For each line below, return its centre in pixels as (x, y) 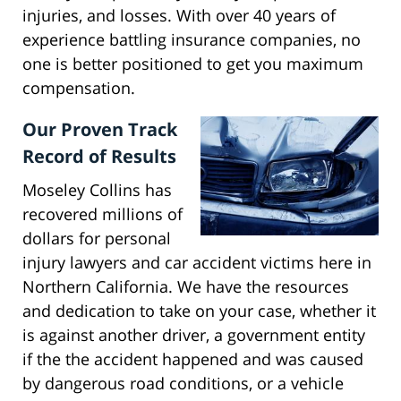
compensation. (79, 88)
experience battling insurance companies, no (192, 40)
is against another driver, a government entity (194, 335)
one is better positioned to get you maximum (193, 64)
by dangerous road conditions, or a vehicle (183, 384)
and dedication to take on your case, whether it (199, 311)
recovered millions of (102, 214)
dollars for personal (97, 239)
